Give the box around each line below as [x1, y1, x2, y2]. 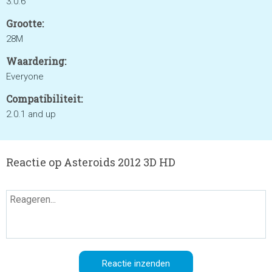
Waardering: [6, 55, 66, 67]
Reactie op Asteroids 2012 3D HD [6, 155, 175, 169]
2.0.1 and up [6, 109, 56, 120]
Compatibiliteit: [6, 92, 83, 105]
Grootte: [6, 17, 44, 30]
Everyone [6, 71, 44, 82]
